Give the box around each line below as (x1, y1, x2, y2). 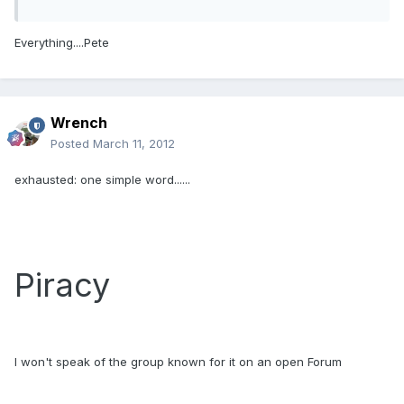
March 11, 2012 (93, 136, 175, 151)
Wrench (50, 114, 107, 133)
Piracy (14, 265, 110, 306)
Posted (50, 136, 93, 151)
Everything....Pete (14, 35, 109, 50)
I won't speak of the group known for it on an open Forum (14, 354, 342, 370)
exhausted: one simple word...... (14, 172, 190, 188)
